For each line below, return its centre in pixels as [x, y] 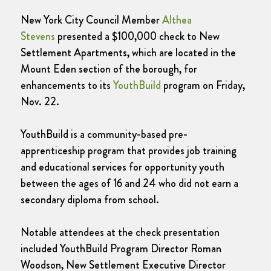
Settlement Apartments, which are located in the [128, 52]
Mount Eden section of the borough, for [109, 69]
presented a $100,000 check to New [137, 36]
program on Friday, [203, 85]
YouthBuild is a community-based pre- [104, 134]
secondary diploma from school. [90, 199]
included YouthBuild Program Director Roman [121, 248]
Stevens [38, 36]
